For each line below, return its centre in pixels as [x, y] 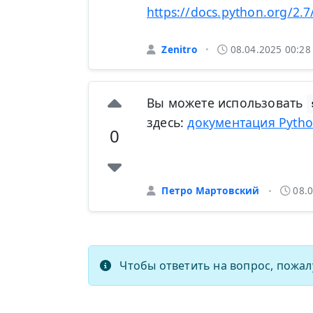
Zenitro [179, 49]
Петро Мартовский [211, 191]
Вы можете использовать [226, 103]
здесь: [167, 123]
